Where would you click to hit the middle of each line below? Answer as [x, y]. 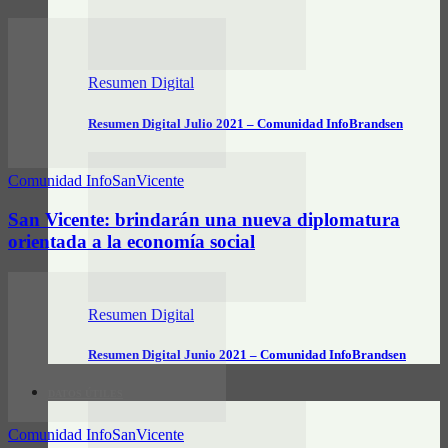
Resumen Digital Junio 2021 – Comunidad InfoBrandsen [247, 355]
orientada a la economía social [131, 242]
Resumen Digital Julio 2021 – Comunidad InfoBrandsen [245, 123]
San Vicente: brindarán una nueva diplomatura [204, 220]
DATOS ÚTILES [85, 393]
